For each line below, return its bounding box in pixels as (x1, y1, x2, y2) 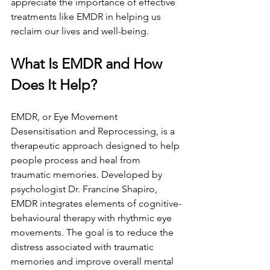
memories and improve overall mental (11, 256, 176, 267)
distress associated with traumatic (11, 241, 156, 253)
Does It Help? (11, 76, 97, 93)
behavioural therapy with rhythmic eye (11, 212, 174, 224)
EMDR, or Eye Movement (11, 111, 120, 122)
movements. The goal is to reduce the (11, 227, 176, 238)
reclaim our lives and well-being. (11, 25, 149, 37)
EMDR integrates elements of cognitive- (11, 198, 181, 209)
